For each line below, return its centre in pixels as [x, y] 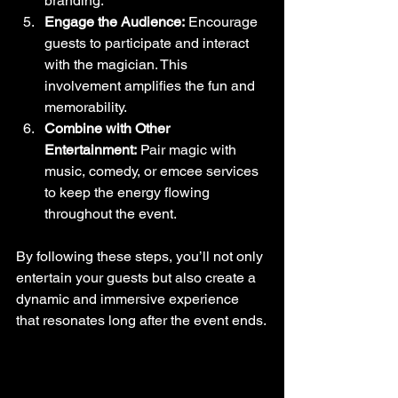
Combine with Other [109, 128]
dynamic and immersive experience [129, 298]
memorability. [86, 107]
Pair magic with [188, 149]
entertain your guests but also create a [138, 277]
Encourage [223, 21]
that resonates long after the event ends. [141, 320]
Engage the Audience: [115, 21]
